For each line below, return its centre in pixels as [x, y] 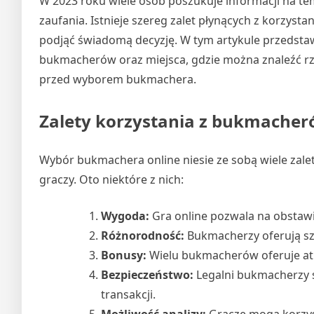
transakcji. [128, 295]
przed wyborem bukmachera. [118, 80]
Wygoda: [125, 216]
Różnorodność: [143, 236]
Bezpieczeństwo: [147, 275]
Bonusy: [124, 255]
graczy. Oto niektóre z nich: [111, 180]
